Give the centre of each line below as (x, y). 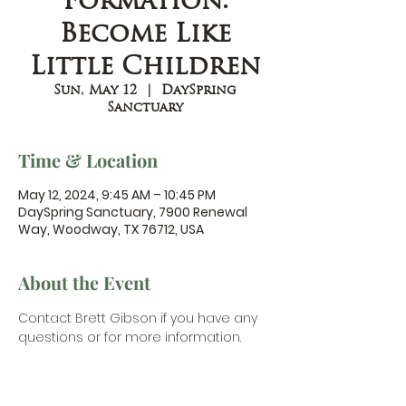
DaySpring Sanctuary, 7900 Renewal (133, 212)
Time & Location (88, 160)
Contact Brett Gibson (87, 318)
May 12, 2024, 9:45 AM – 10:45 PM (117, 195)
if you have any (209, 318)
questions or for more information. (130, 337)
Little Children (145, 65)
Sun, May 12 (95, 90)
